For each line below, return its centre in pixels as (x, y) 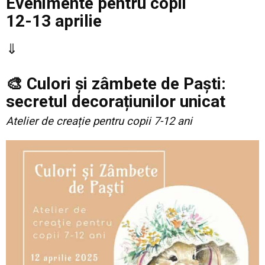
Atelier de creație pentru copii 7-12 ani (99, 122)
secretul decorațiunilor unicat (116, 102)
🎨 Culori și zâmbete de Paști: (116, 84)
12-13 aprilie (54, 21)
